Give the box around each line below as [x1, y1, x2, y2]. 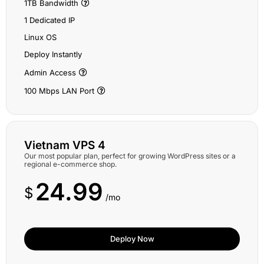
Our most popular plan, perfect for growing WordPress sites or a [24, 151, 236, 160]
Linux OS [24, 32, 57, 42]
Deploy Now [110, 234, 154, 243]
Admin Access [24, 68, 76, 77]
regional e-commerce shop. [24, 160, 117, 169]
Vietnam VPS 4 [24, 138, 105, 152]
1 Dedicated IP [24, 15, 75, 25]
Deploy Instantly [24, 49, 82, 59]
